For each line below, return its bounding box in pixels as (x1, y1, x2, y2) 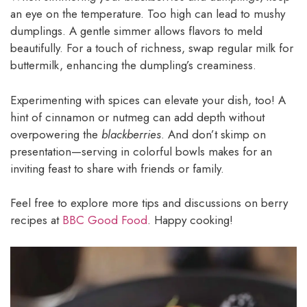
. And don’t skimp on (161, 125, 266, 143)
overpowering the (10, 125, 101, 143)
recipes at (10, 212, 62, 229)
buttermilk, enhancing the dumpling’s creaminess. (10, 57, 256, 74)
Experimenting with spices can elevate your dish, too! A (10, 91, 286, 108)
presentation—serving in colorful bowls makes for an (10, 143, 272, 160)
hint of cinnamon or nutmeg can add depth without (10, 108, 265, 125)
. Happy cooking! (147, 212, 233, 229)
